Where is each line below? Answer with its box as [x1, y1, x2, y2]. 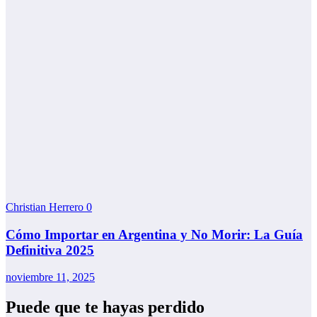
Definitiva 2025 [6, 242, 94, 258]
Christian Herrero [6, 200, 86, 213]
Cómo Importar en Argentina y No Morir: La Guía [6, 226, 303, 242]
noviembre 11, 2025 [6, 271, 95, 284]
